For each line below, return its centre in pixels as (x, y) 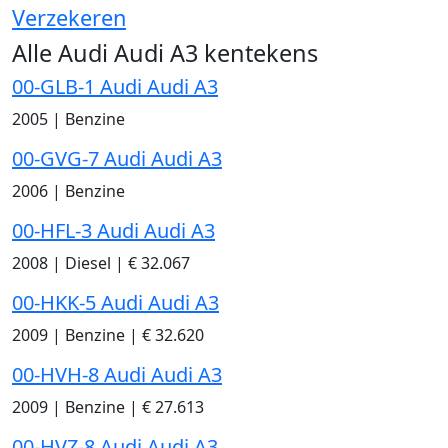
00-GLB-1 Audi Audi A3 (115, 86)
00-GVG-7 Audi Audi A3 (117, 158)
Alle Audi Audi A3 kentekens (165, 52)
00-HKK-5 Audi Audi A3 (115, 302)
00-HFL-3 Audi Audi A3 (113, 230)
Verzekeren (69, 17)
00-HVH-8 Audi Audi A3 (117, 374)
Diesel (88, 262)
